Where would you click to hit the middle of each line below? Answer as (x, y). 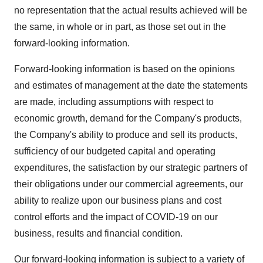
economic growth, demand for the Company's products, (128, 118)
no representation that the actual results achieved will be (131, 10)
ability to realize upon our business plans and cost (118, 200)
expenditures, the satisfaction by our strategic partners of (131, 168)
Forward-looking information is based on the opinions (124, 69)
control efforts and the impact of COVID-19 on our (116, 217)
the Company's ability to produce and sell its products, (126, 135)
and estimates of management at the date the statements (131, 85)
